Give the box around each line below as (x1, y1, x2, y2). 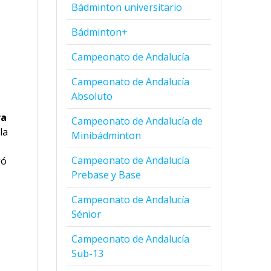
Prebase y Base (71, 168, 142, 181)
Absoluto (71, 89, 113, 103)
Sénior (71, 207, 102, 221)
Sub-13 (71, 246, 104, 260)
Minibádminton (71, 128, 142, 142)
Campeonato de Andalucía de (71, 114, 203, 128)
